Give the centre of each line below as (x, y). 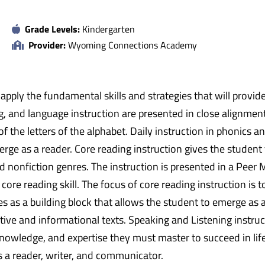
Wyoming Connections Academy (131, 45)
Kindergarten (107, 29)
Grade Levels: (52, 29)
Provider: (47, 45)
